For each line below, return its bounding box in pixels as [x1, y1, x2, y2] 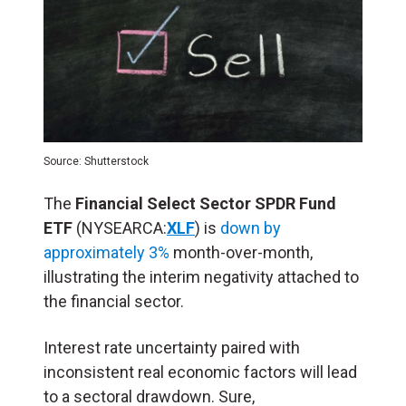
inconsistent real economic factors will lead [43, 362, 357, 382]
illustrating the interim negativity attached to [43, 266, 359, 286]
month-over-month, [169, 242, 313, 262]
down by [220, 217, 281, 237]
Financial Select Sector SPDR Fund [75, 193, 336, 213]
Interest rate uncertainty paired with [43, 337, 300, 357]
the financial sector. [43, 291, 188, 311]
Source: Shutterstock [43, 154, 149, 168]
